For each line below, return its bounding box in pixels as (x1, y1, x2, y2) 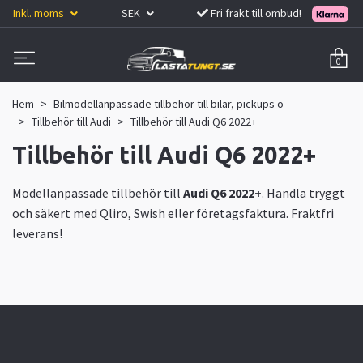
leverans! (12, 224, 62, 241)
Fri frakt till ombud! (211, 5, 302, 20)
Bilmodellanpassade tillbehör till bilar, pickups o (53, 96, 284, 111)
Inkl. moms (13, 5, 66, 20)
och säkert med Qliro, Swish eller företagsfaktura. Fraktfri (12, 204, 334, 221)
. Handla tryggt (262, 184, 345, 201)
